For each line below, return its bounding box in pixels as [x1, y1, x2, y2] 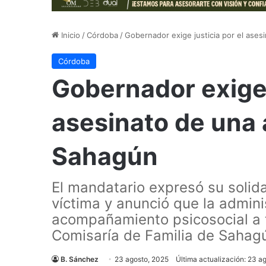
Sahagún [52, 141, 158, 171]
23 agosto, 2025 [115, 254, 169, 264]
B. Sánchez [61, 254, 99, 264]
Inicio [59, 30, 80, 40]
